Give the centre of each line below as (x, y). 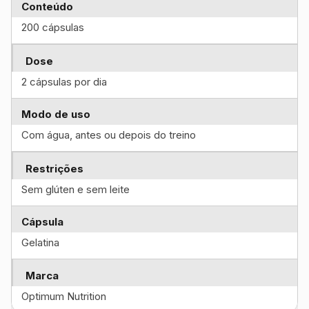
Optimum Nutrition (64, 296)
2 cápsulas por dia (64, 82)
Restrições (54, 169)
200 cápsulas (53, 27)
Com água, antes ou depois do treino (109, 135)
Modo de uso (56, 114)
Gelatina (40, 242)
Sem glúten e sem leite (76, 189)
